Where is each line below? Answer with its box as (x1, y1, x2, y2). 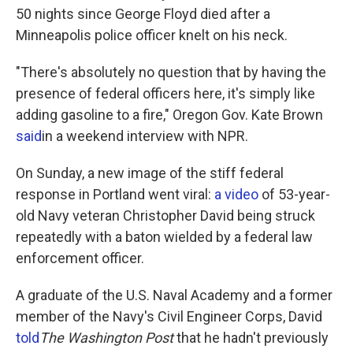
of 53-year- (258, 186, 330, 203)
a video (214, 186, 258, 203)
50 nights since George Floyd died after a (16, 6, 270, 22)
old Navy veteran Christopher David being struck (16, 207, 315, 224)
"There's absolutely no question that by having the (16, 64, 326, 80)
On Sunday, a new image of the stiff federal (16, 165, 284, 181)
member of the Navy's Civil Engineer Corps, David (16, 308, 322, 325)
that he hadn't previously (176, 329, 329, 346)
